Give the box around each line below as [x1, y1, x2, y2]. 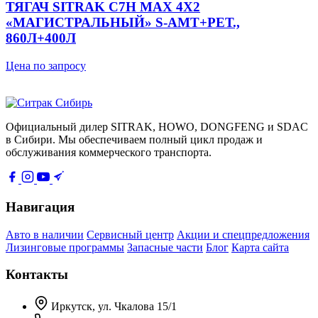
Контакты [6, 267, 68, 283]
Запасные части [127, 241, 203, 253]
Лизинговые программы [6, 241, 124, 253]
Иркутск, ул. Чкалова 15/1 [51, 300, 177, 312]
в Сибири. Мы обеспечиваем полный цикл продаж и [6, 133, 263, 146]
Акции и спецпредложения [177, 228, 309, 241]
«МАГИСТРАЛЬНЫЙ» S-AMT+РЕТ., [6, 15, 240, 31]
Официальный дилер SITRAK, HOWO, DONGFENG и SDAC [6, 121, 308, 133]
